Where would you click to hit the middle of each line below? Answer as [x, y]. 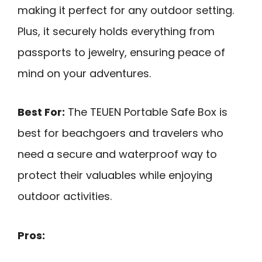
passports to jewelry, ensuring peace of [121, 52]
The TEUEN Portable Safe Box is [146, 112]
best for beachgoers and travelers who [120, 133]
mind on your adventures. [84, 73]
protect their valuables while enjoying [115, 175]
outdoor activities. [65, 196]
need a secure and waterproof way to [117, 154]
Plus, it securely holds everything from [116, 31]
